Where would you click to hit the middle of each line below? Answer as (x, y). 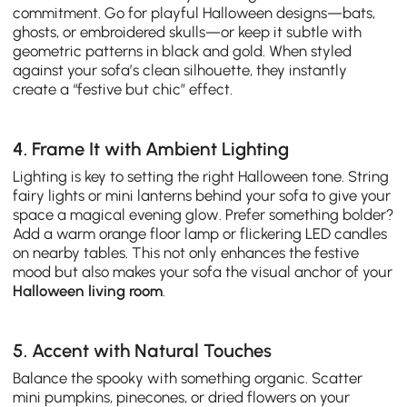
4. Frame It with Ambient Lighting (151, 149)
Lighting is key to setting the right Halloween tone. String (201, 176)
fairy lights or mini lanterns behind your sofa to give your (202, 195)
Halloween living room (88, 290)
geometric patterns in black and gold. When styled (183, 50)
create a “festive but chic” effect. (123, 89)
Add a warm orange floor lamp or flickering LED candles (200, 233)
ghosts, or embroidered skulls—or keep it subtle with (188, 31)
